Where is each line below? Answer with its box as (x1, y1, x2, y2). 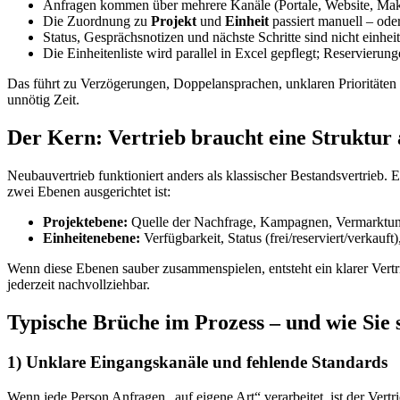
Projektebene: (43, 214, 128, 230)
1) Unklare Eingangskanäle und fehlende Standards (7, 353, 387, 372)
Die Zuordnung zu (43, 13, 151, 29)
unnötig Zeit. (7, 92, 79, 108)
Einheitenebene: (43, 230, 140, 246)
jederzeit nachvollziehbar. (7, 277, 150, 293)
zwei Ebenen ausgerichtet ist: (7, 184, 171, 200)
